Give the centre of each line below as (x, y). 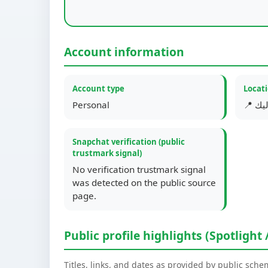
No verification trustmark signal (139, 169)
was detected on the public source (144, 182)
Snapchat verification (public (129, 142)
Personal (91, 105)
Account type (98, 89)
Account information (124, 52)
